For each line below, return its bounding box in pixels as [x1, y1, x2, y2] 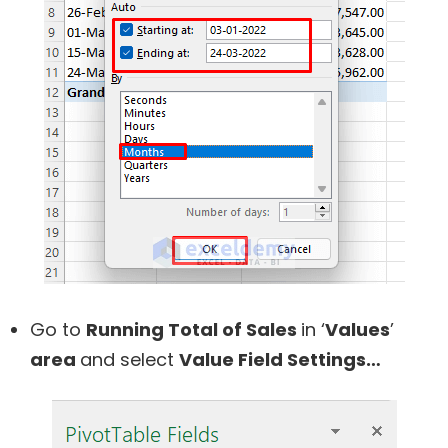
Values [325, 316, 390, 342]
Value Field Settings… [179, 346, 381, 372]
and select [80, 346, 179, 372]
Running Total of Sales [86, 316, 301, 342]
